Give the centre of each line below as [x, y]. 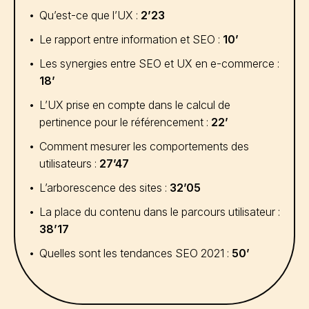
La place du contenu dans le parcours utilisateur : [160, 212]
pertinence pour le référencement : [125, 122]
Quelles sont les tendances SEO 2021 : [136, 253]
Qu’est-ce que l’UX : [90, 15]
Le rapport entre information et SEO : [131, 39]
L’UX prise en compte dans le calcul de [135, 105]
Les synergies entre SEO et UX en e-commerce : [159, 63]
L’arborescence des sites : [104, 188]
